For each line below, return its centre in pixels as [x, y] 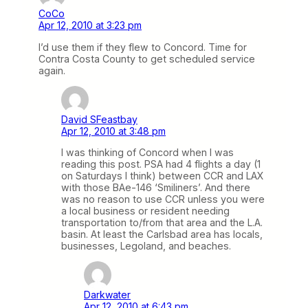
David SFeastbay [99, 119]
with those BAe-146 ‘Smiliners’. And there [156, 187]
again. [52, 70]
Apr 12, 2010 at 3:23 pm [90, 25]
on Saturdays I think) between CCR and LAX [163, 175]
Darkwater [107, 294]
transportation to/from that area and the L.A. [162, 222]
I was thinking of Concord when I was [147, 152]
